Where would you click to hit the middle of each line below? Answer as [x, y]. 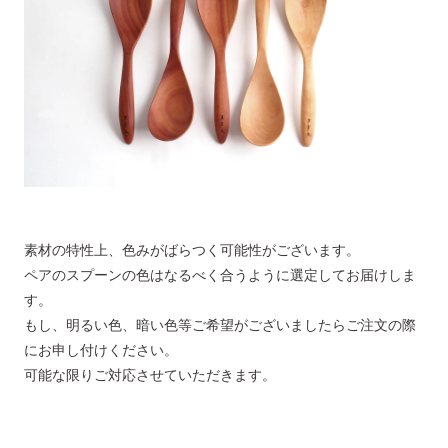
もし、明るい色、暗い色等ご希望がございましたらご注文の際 [220, 325]
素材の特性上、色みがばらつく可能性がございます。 [192, 250]
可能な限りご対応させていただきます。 [150, 375]
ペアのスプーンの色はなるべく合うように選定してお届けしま [220, 275]
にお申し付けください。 [101, 350]
